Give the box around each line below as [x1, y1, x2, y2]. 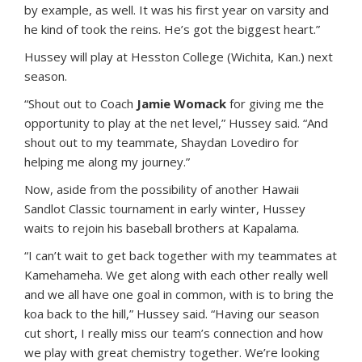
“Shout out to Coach [24, 95, 137, 112]
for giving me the [226, 95, 324, 112]
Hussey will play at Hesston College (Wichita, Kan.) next [24, 48, 333, 65]
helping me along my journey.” [24, 154, 190, 170]
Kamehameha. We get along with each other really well [24, 267, 328, 283]
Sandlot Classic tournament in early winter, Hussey [24, 200, 305, 217]
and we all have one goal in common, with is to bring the [24, 286, 334, 302]
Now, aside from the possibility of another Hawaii [24, 181, 299, 197]
